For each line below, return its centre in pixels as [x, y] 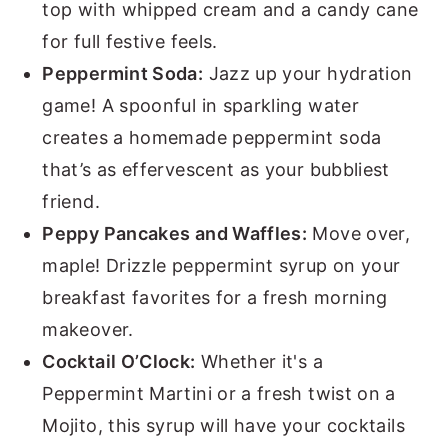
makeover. [88, 330]
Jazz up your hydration [308, 74]
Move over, [359, 234]
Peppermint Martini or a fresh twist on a [219, 394]
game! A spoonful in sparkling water [200, 106]
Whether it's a [259, 362]
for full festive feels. [130, 42]
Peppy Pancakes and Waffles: [175, 234]
